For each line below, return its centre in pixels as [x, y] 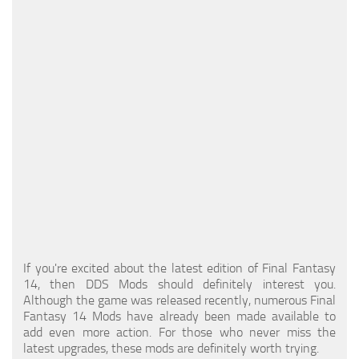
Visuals [35, 137]
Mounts [36, 48]
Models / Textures [63, 18]
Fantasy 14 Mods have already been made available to [179, 316]
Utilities [36, 107]
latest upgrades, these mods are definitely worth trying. [171, 348]
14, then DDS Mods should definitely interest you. [179, 284]
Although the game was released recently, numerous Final [179, 300]
